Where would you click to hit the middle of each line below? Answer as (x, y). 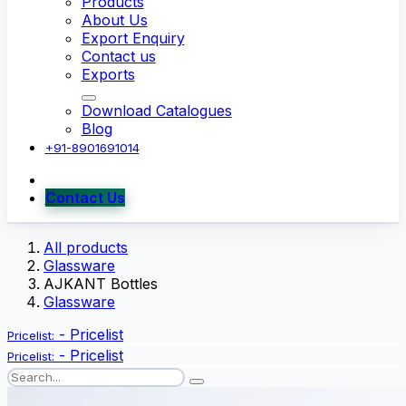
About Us (114, 19)
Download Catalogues (156, 110)
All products (86, 248)
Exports (108, 74)
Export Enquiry (133, 38)
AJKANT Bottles (101, 284)
